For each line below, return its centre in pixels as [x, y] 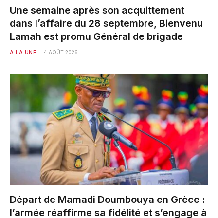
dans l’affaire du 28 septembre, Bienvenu [106, 23]
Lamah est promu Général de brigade [96, 36]
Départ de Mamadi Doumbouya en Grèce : [107, 200]
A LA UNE [23, 52]
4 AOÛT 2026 [61, 52]
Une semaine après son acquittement [97, 10]
